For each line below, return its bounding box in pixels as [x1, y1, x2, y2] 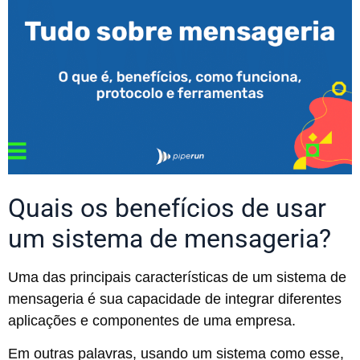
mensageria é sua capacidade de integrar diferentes [8, 290, 342, 307]
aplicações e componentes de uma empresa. [8, 312, 300, 329]
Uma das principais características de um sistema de [8, 268, 346, 285]
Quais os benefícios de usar [8, 192, 326, 223]
